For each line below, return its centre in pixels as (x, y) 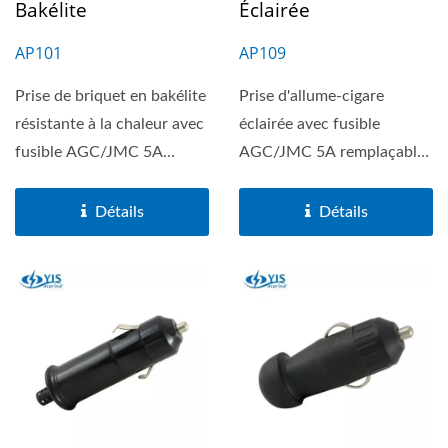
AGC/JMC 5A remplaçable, (334, 152)
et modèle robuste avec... (326, 180)
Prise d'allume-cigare (311, 96)
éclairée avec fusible (309, 124)
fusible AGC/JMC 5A (89, 152)
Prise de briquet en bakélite (110, 96)
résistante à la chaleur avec (109, 124)
